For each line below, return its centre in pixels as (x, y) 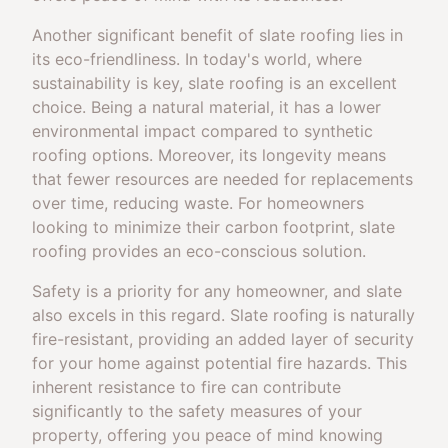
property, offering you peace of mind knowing (207, 435)
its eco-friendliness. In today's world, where (197, 59)
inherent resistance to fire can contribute (186, 387)
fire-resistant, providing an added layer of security (223, 339)
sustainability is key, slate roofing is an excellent (214, 83)
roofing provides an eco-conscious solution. (199, 251)
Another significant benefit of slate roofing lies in (217, 35)
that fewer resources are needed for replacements (222, 179)
